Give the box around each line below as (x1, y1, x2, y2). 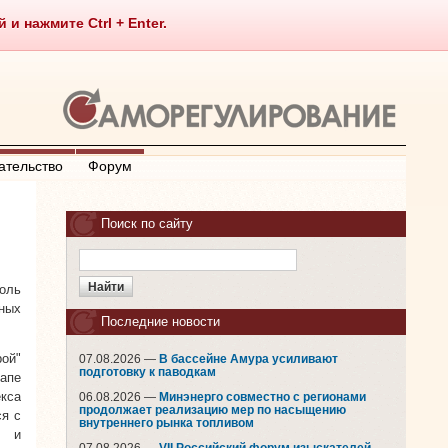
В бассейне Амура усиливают (159, 353, 338, 365)
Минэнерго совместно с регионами (159, 391, 366, 403)
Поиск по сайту (101, 216, 193, 231)
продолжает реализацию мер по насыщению (79, 404, 346, 416)
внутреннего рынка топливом (79, 417, 254, 429)
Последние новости (101, 314, 220, 329)
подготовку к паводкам (79, 366, 216, 378)
